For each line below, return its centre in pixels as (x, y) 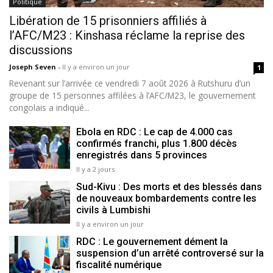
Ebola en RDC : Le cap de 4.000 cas (154, 132)
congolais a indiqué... (49, 107)
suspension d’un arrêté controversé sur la (170, 253)
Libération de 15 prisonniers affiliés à (108, 20)
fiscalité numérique (119, 264)
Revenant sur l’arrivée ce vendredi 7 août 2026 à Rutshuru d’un (130, 83)
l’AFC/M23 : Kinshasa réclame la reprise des (127, 35)
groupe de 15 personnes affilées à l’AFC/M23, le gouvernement (132, 95)
